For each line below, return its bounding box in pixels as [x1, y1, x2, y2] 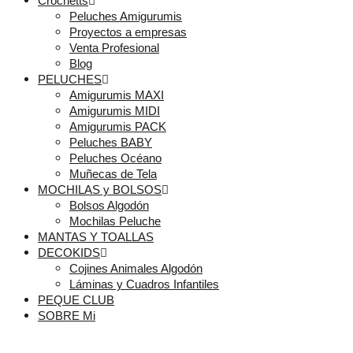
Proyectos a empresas [69, 25, 187, 39]
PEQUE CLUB [38, 293, 114, 307]
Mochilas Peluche [69, 214, 161, 229]
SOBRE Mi [38, 309, 95, 323]
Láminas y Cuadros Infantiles [69, 277, 219, 292]
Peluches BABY [69, 136, 152, 150]
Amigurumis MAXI [69, 88, 164, 102]
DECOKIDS [38, 246, 100, 260]
